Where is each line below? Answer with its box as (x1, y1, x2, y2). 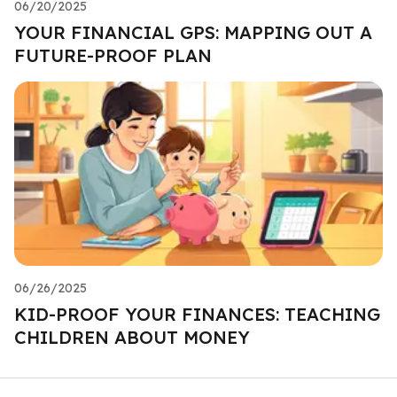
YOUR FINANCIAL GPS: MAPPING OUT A (14, 20, 372, 43)
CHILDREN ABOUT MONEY (14, 325, 250, 348)
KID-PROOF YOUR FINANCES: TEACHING (14, 302, 380, 325)
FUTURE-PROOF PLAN (14, 43, 212, 66)
